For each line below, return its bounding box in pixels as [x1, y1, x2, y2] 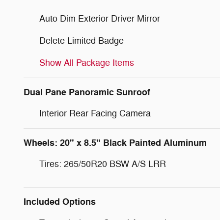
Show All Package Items [39, 57, 134, 68]
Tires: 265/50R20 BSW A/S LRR [39, 158, 166, 169]
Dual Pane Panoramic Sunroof [24, 86, 150, 98]
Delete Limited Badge [39, 35, 124, 46]
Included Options [24, 195, 96, 208]
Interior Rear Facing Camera [39, 108, 151, 119]
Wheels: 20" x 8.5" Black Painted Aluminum [24, 137, 207, 149]
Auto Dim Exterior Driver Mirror [39, 13, 160, 24]
